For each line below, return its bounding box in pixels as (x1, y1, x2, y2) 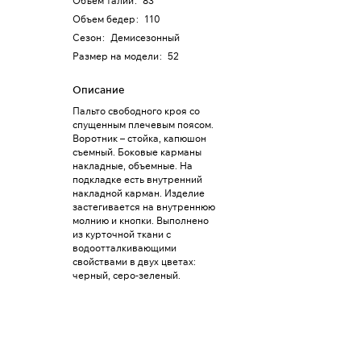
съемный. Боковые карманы (73, 146, 201, 158)
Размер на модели (73, 50, 159, 62)
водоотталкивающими (73, 242, 176, 254)
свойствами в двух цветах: (73, 255, 196, 268)
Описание (73, 83, 125, 96)
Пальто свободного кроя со (73, 105, 200, 117)
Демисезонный (110, 31, 180, 44)
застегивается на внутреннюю (73, 201, 215, 213)
